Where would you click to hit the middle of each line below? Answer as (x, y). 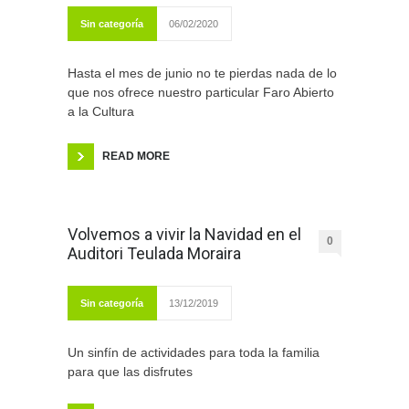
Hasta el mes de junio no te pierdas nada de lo (202, 73)
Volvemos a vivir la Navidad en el (184, 235)
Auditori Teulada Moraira (154, 254)
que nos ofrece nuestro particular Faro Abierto (201, 93)
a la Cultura (101, 112)
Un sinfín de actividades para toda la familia (194, 353)
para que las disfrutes (130, 372)
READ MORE (136, 157)
